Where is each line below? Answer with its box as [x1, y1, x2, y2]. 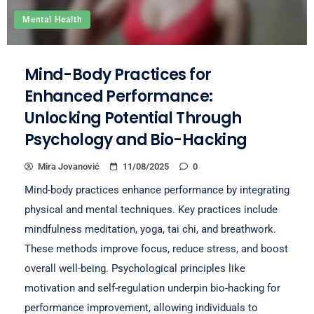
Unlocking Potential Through [25, 107, 242, 129]
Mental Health [22, 15, 83, 25]
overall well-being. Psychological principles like [25, 262, 245, 275]
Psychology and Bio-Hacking [25, 129, 247, 151]
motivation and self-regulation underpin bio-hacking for [25, 282, 280, 294]
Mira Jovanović [38, 161, 100, 172]
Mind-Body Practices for [25, 64, 212, 86]
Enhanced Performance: [25, 86, 213, 107]
